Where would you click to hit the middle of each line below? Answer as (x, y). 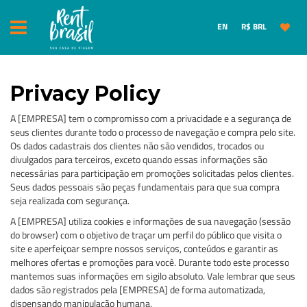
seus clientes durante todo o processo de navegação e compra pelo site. (153, 132)
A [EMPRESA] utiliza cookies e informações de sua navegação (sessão (150, 221)
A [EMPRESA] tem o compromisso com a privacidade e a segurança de (151, 118)
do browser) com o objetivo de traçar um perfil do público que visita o (146, 235)
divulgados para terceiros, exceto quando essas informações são (139, 159)
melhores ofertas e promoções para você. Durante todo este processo (150, 262)
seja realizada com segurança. (70, 200)
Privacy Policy (85, 94)
